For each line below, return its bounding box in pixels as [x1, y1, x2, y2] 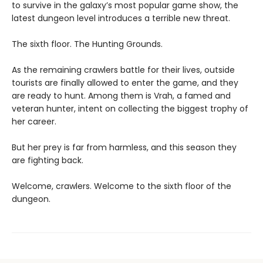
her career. [12, 116, 56, 128]
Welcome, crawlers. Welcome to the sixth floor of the [12, 180, 231, 193]
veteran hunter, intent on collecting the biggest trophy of [12, 103, 248, 115]
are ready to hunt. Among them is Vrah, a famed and [12, 90, 231, 102]
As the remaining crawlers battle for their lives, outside [12, 64, 235, 76]
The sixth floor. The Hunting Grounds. [12, 38, 163, 50]
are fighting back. [12, 154, 83, 167]
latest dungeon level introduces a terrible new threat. [12, 12, 230, 25]
